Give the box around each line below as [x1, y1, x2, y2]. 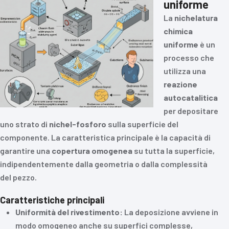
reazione [164, 79, 197, 89]
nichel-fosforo [49, 119, 106, 129]
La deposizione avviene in [123, 207, 218, 217]
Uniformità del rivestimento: [15, 207, 123, 217]
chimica [164, 26, 193, 36]
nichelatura [174, 13, 218, 22]
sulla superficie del [106, 119, 178, 129]
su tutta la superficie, [132, 146, 215, 155]
